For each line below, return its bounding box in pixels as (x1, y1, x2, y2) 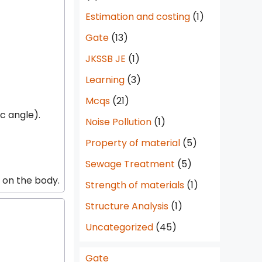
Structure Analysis (85, 199, 168, 213)
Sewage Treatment (85, 157, 175, 171)
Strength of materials (85, 178, 184, 192)
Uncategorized (85, 220, 153, 234)
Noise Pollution (85, 115, 151, 129)
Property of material (85, 136, 180, 150)
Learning (85, 73, 125, 87)
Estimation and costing (85, 10, 190, 23)
